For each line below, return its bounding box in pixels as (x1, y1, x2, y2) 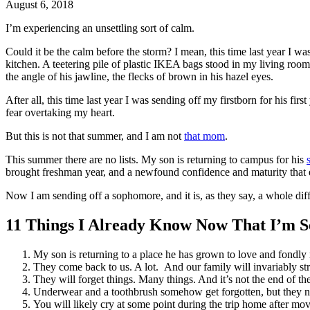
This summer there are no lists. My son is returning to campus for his (6, 153, 307, 165)
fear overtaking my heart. (6, 106, 115, 118)
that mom (184, 129, 225, 142)
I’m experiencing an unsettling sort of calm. (6, 21, 194, 34)
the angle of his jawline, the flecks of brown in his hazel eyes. (6, 70, 273, 82)
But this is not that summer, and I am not (6, 129, 184, 142)
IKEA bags (154, 57, 206, 70)
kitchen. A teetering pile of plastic (6, 57, 154, 70)
